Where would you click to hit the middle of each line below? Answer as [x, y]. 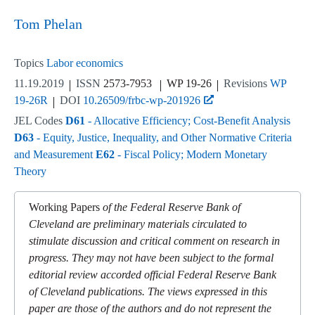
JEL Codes [40, 121]
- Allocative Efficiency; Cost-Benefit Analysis [188, 121]
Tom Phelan [48, 24]
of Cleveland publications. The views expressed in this [148, 292]
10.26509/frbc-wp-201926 [142, 101]
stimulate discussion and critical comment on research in [154, 241]
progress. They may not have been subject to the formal [151, 258]
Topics [30, 63]
